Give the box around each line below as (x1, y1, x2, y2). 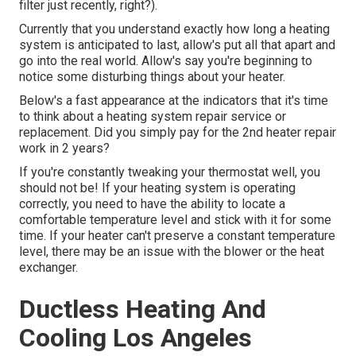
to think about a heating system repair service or (19, 109, 286, 125)
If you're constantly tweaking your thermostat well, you (19, 164, 320, 180)
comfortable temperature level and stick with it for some (19, 212, 331, 228)
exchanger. (19, 260, 78, 276)
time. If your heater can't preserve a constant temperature (19, 228, 335, 244)
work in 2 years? (19, 141, 110, 157)
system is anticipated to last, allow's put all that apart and (19, 37, 335, 53)
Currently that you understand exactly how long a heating (19, 21, 330, 37)
